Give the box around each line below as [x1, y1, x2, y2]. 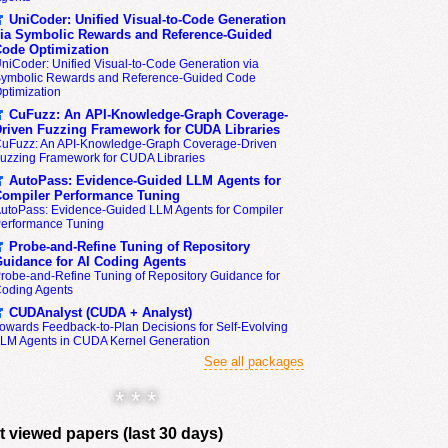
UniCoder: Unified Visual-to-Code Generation [8, 12, 286, 27]
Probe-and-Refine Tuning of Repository [8, 239, 250, 254]
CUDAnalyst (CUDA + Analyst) [8, 305, 192, 320]
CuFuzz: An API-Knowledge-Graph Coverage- [8, 107, 288, 122]
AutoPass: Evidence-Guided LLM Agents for [8, 173, 281, 188]
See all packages [203, 354, 304, 369]
